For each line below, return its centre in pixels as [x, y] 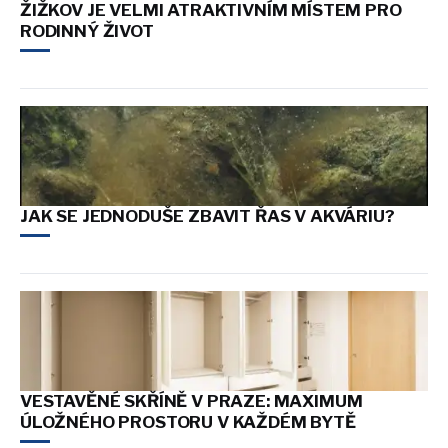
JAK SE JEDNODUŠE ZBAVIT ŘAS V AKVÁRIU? [207, 215]
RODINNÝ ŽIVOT [87, 30]
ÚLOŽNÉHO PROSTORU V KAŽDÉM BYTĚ [188, 421]
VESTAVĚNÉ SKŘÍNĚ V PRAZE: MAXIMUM [191, 400]
